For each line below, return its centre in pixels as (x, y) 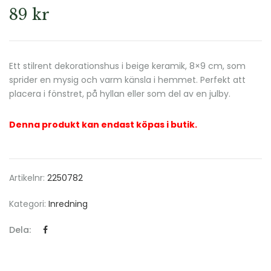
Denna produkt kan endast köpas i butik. (103, 125)
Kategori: (29, 204)
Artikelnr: (28, 178)
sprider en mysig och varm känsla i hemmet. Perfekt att (127, 80)
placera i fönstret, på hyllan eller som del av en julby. (120, 94)
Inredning (68, 204)
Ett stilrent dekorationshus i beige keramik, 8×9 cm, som (127, 66)
